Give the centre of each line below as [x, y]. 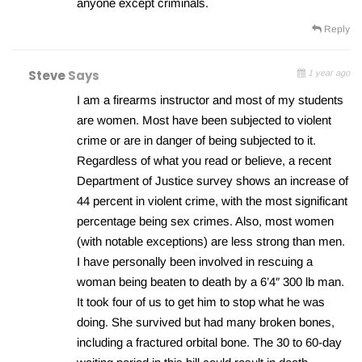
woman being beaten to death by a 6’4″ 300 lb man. [210, 282]
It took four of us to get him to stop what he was [201, 302]
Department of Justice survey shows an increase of [213, 181]
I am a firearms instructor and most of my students [210, 100]
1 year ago [328, 73]
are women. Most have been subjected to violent [204, 120]
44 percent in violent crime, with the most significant [212, 201]
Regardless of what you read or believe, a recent [204, 161]
